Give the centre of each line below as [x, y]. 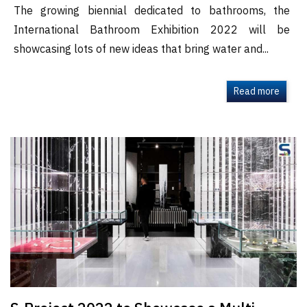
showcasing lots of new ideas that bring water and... [141, 50]
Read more [257, 92]
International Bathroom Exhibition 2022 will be [152, 31]
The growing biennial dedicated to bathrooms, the [152, 12]
